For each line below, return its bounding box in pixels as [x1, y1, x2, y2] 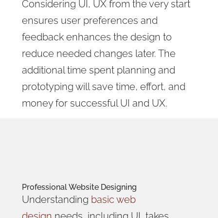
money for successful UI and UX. [21, 97, 167, 109]
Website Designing [68, 182, 137, 192]
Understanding [21, 193, 91, 205]
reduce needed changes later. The [21, 47, 176, 59]
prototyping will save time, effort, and [21, 80, 185, 92]
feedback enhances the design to [21, 31, 172, 43]
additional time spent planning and [21, 64, 175, 76]
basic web [91, 193, 136, 205]
